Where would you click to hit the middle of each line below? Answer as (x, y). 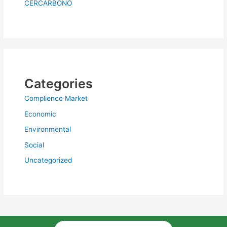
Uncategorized (48, 160)
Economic (41, 114)
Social (34, 145)
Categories (59, 84)
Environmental (48, 129)
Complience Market (56, 99)
